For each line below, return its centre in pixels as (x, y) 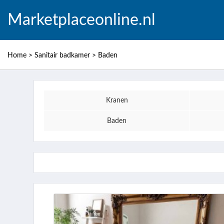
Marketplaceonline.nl (81, 20)
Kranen (117, 100)
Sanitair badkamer (62, 55)
